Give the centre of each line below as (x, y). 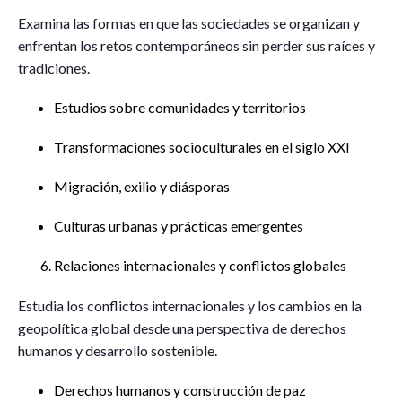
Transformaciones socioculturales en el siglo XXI (202, 147)
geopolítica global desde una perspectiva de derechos (182, 328)
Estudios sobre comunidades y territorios (180, 107)
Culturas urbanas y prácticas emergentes (179, 226)
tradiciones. (54, 68)
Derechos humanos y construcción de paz (180, 390)
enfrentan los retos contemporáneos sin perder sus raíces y (197, 45)
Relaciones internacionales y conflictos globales (200, 265)
